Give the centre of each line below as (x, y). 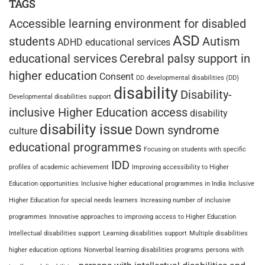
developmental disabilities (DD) (193, 77)
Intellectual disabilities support (55, 233)
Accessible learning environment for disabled (127, 23)
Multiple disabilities (219, 233)
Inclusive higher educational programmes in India (153, 183)
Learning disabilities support (145, 233)
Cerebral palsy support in (185, 58)
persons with (225, 250)
